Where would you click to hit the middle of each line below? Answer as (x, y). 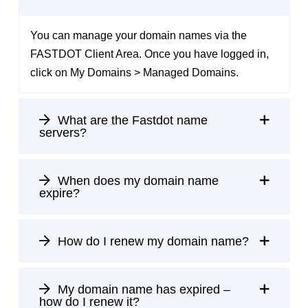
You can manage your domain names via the (138, 36)
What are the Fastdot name (131, 121)
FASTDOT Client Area (84, 54)
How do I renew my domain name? (151, 242)
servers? (63, 133)
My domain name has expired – (142, 290)
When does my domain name (136, 181)
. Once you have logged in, (203, 54)
